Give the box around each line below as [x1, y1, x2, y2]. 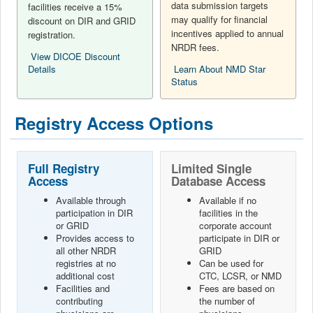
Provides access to [56, 231, 134, 245]
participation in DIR [56, 205, 133, 219]
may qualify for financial [171, 13, 268, 27]
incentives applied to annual [171, 27, 284, 41]
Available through [56, 193, 126, 207]
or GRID [56, 218, 89, 232]
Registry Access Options [10, 111, 218, 136]
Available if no [199, 193, 256, 207]
